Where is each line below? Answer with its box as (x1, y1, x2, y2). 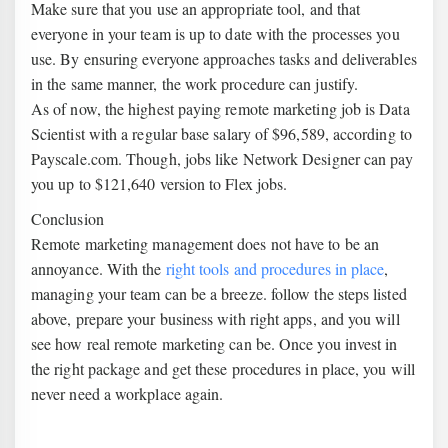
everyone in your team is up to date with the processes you (31, 23, 400, 44)
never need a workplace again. (31, 383, 224, 404)
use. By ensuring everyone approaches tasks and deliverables (31, 48, 417, 69)
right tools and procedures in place (165, 258, 385, 279)
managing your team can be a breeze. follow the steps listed (31, 283, 407, 304)
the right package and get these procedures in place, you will (31, 358, 415, 379)
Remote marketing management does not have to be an (31, 233, 379, 254)
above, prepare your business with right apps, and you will (31, 308, 400, 329)
